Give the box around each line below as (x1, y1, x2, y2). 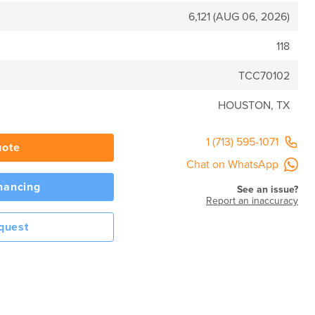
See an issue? (236, 184, 298, 195)
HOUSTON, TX (218, 98, 290, 112)
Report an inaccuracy (205, 195, 298, 207)
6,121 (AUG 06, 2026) (188, 10, 290, 24)
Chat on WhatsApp (186, 157, 278, 172)
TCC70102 (238, 69, 290, 83)
